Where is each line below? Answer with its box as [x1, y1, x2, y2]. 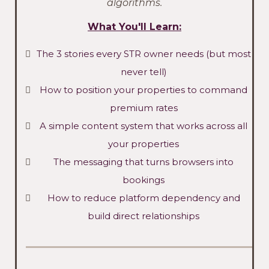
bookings [122, 174, 165, 186]
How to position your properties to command [40, 84, 247, 96]
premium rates [109, 102, 178, 114]
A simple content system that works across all [40, 120, 247, 132]
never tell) [120, 66, 167, 78]
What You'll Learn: [88, 21, 181, 33]
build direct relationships [88, 210, 199, 222]
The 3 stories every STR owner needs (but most [36, 48, 251, 60]
